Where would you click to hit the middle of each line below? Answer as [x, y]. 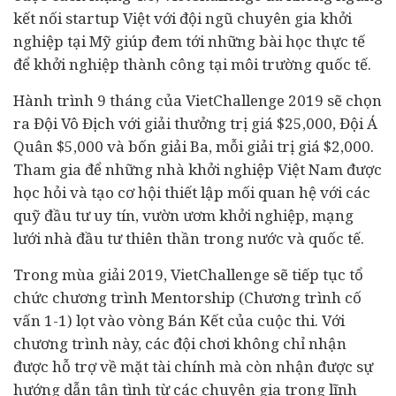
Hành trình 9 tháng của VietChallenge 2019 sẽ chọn [198, 100]
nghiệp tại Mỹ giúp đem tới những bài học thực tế [189, 41]
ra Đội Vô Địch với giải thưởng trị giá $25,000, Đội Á [195, 123]
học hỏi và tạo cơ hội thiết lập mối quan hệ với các [192, 192]
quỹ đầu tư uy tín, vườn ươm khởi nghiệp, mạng [183, 215]
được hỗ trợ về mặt [83, 366]
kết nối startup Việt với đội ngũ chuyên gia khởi [183, 18]
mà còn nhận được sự [294, 366]
